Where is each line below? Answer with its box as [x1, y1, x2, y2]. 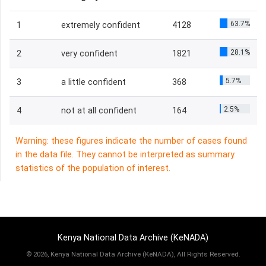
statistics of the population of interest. [15, 163, 170, 173]
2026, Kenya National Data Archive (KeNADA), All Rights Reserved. [33, 250, 240, 259]
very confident [61, 49, 118, 59]
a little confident [61, 77, 126, 87]
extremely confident [61, 20, 140, 30]
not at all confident [61, 106, 137, 116]
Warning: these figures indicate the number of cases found [15, 136, 247, 146]
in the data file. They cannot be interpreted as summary [15, 150, 235, 160]
